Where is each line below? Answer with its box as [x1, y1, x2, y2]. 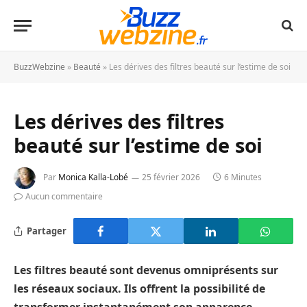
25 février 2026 [142, 171, 200, 184]
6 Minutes [224, 171, 262, 184]
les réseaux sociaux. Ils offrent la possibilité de [14, 281, 265, 296]
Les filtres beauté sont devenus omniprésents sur [14, 262, 278, 278]
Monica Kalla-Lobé [58, 171, 128, 184]
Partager [27, 224, 66, 237]
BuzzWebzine [14, 61, 65, 73]
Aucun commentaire [25, 191, 103, 202]
